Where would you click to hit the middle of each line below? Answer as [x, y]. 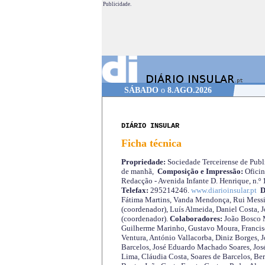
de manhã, [139, 172]
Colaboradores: [196, 219]
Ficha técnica [151, 143]
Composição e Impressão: [200, 172]
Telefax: [135, 190]
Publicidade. [117, 4]
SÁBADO [141, 90]
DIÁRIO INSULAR [150, 126]
